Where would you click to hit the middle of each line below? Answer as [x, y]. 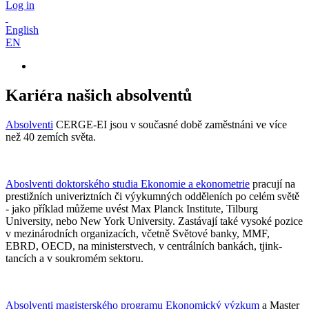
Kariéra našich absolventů [99, 95]
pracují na [272, 183]
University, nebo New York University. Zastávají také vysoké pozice [154, 221]
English [22, 30]
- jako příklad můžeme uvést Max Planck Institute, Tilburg [132, 208]
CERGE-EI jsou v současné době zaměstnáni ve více [170, 124]
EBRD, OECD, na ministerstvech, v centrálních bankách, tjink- [144, 246]
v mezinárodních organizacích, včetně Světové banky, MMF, [138, 233]
